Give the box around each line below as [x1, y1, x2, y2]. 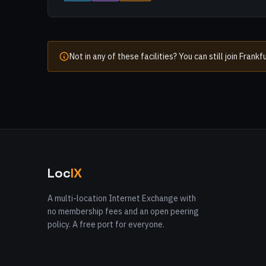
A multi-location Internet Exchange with [47, 193, 196, 204]
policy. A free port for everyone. [47, 219, 164, 230]
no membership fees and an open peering [47, 206, 199, 217]
